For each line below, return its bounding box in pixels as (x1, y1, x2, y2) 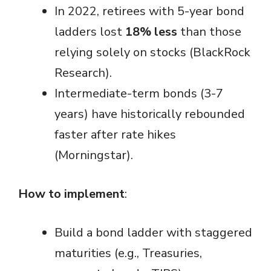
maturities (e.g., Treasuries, (54, 245, 202, 262)
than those (177, 24, 241, 41)
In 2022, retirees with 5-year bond (54, 3, 244, 20)
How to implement (18, 186, 125, 203)
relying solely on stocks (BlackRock (54, 44, 250, 61)
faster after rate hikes (54, 126, 176, 143)
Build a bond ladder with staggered (54, 224, 252, 241)
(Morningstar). (54, 147, 133, 164)
